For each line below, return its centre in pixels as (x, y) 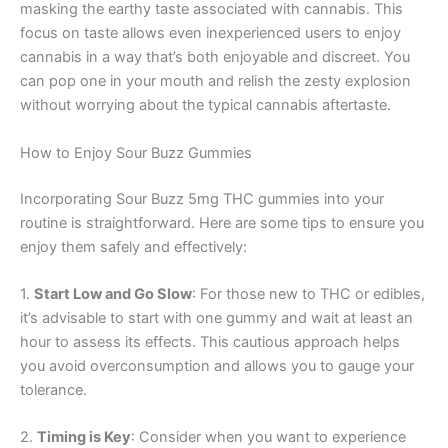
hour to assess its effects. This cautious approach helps (210, 341)
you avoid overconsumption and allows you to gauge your (217, 365)
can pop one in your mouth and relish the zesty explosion (215, 81)
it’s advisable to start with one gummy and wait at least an (216, 317)
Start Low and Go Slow (113, 293)
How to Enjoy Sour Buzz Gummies (136, 152)
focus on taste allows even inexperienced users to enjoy (210, 33)
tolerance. (53, 389)
